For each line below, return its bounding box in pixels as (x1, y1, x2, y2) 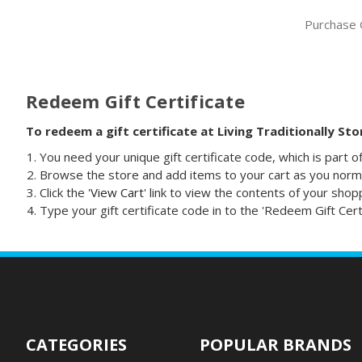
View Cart (90, 184, 145, 201)
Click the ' (40, 184, 91, 201)
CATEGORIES (26, 334, 127, 356)
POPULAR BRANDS (199, 334, 351, 356)
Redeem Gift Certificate (26, 88, 245, 113)
